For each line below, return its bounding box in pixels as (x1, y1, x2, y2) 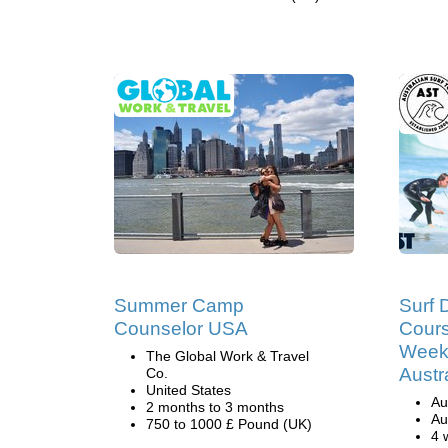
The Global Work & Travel (146, 348, 309, 364)
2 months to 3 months (146, 399, 284, 415)
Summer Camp (114, 295, 244, 316)
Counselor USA (114, 318, 248, 339)
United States (146, 382, 231, 398)
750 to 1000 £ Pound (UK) (146, 416, 312, 432)
